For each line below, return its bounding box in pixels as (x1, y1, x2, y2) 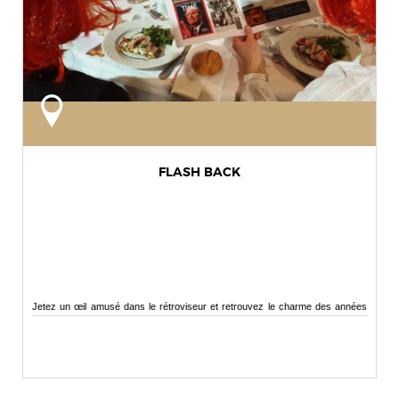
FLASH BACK (159, 167, 240, 180)
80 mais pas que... (32, 319, 111, 330)
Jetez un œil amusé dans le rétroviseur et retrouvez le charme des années (32, 301, 367, 313)
